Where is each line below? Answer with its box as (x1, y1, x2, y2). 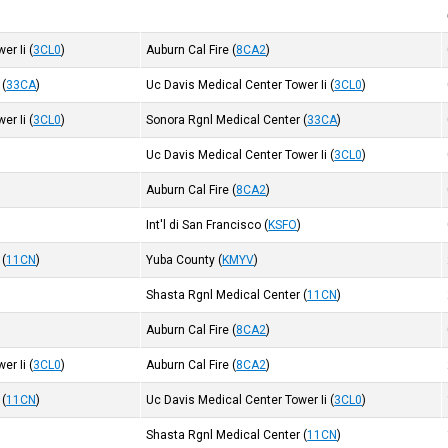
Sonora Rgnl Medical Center (146, 113, 301, 127)
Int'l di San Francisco (146, 218, 262, 232)
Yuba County (146, 253, 216, 267)
